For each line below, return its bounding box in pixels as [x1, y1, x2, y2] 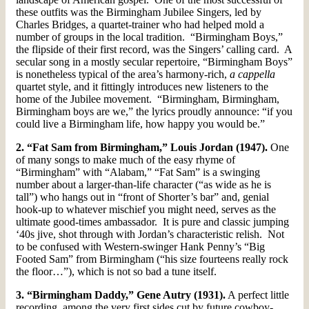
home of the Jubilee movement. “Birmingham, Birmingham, [16, 92, 279, 105]
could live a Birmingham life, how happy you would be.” [16, 117, 265, 130]
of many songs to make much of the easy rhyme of [16, 153, 235, 166]
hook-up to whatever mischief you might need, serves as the [16, 203, 276, 215]
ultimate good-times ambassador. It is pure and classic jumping [16, 215, 289, 228]
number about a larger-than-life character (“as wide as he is [16, 178, 271, 190]
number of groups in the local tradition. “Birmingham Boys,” [16, 30, 283, 43]
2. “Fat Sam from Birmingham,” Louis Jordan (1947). [16, 141, 268, 153]
